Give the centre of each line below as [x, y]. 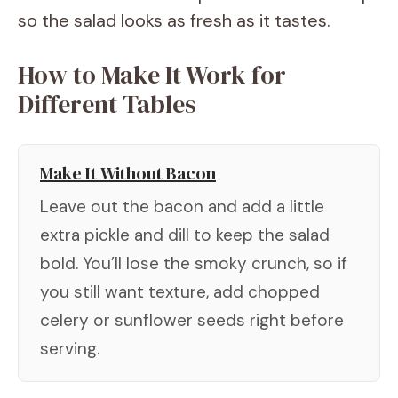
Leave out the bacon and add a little [182, 206]
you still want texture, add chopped [180, 291]
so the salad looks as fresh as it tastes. [174, 20]
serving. [70, 348]
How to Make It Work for [152, 74]
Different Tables [107, 103]
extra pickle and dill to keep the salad [185, 235]
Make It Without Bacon [128, 173]
